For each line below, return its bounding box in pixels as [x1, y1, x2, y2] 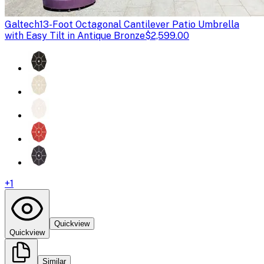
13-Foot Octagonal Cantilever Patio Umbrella [39, 18, 239, 30]
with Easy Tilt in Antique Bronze [5, 29, 145, 41]
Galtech [5, 18, 39, 30]
